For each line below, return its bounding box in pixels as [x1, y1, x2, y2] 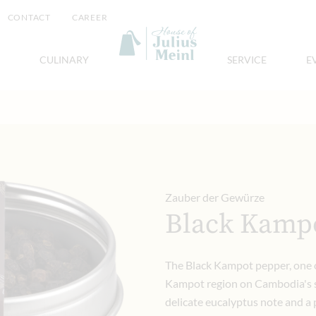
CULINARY [39, 54, 89, 66]
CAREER [71, 11, 108, 23]
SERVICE [227, 54, 267, 66]
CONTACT [7, 11, 51, 23]
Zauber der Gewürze [165, 190, 265, 204]
